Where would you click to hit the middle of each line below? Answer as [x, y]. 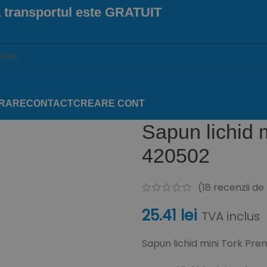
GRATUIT [133, 12]
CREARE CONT [109, 103]
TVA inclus [230, 217]
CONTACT [50, 103]
